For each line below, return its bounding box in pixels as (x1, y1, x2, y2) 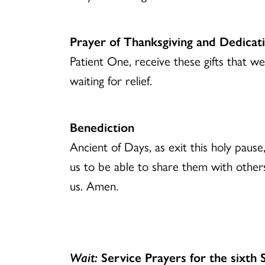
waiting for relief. (70, 71, 152, 89)
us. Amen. (70, 176, 118, 194)
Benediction (70, 118, 134, 135)
